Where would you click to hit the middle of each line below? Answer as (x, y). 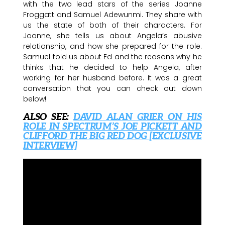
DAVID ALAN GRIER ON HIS (138, 117)
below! (35, 99)
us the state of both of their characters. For (113, 25)
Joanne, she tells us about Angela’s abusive (113, 35)
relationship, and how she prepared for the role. (113, 46)
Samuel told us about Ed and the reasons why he (113, 57)
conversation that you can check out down (113, 88)
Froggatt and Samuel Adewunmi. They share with (113, 14)
